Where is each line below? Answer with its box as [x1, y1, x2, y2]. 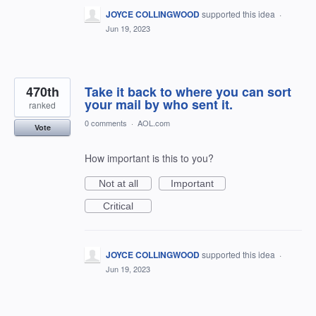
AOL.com [138, 117, 170, 128]
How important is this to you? [85, 151, 214, 165]
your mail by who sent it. [85, 95, 233, 114]
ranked [29, 99, 56, 111]
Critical [103, 200, 133, 212]
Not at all [98, 178, 138, 189]
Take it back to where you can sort [85, 83, 291, 101]
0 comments [85, 117, 127, 128]
